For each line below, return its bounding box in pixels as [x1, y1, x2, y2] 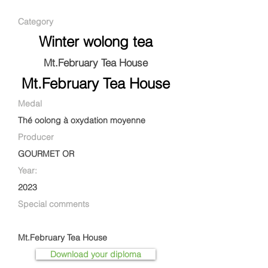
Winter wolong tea [39, 33, 153, 50]
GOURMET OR [18, 148, 74, 159]
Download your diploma [50, 249, 141, 260]
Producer [18, 132, 54, 142]
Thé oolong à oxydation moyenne [18, 115, 145, 126]
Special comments [18, 199, 89, 209]
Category [18, 16, 53, 27]
